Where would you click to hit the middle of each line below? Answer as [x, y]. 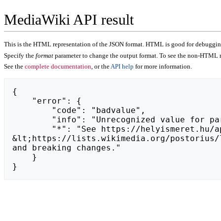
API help [122, 67]
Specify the [20, 55]
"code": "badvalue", [32, 110]
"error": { [22, 101]
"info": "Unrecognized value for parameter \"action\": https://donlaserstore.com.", [32, 120]
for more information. [163, 67]
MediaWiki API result [69, 20]
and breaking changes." [67, 148]
